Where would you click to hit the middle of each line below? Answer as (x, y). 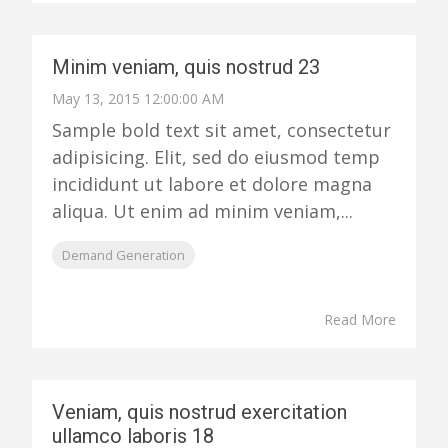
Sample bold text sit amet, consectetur (221, 130)
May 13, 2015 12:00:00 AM (137, 98)
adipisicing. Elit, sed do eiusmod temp (215, 157)
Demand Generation (123, 255)
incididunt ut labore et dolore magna (211, 184)
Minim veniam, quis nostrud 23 (185, 67)
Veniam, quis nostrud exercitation (199, 412)
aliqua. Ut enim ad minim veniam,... (202, 211)
